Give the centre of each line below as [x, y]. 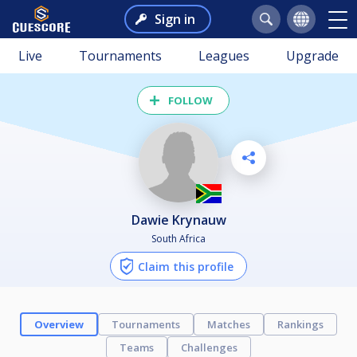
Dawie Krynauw [183, 220]
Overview [59, 324]
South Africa [178, 238]
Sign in [175, 19]
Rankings [300, 324]
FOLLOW [190, 100]
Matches [229, 324]
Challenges [209, 347]
